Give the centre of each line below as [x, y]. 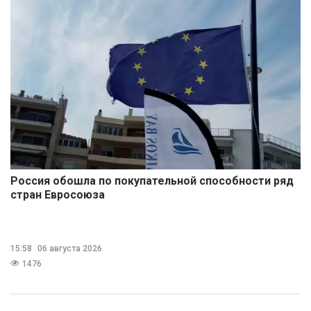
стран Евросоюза [58, 194]
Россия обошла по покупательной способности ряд [152, 180]
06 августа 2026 [69, 248]
